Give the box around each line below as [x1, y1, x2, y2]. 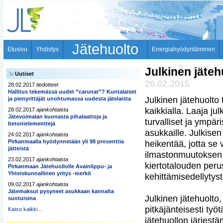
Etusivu [7, 46, 27, 53]
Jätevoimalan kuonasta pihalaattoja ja [8, 113, 107, 119]
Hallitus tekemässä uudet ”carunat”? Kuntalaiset [8, 89, 136, 95]
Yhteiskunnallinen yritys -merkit [8, 170, 91, 176]
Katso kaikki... [8, 206, 42, 212]
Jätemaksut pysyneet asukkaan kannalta [8, 188, 114, 194]
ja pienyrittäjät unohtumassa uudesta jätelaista [8, 96, 131, 102]
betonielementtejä [8, 120, 55, 126]
